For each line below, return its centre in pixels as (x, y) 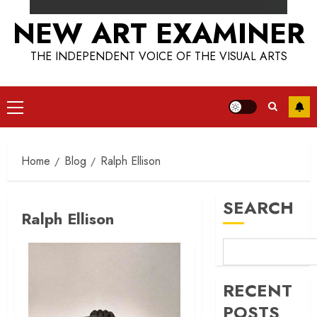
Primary (32, 109)
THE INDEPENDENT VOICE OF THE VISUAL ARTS (158, 56)
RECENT (258, 290)
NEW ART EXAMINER (158, 33)
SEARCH (259, 208)
